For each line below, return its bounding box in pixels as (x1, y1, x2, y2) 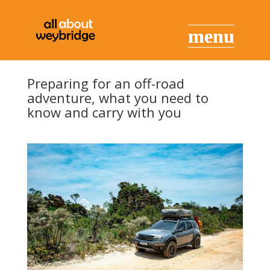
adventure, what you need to (27, 89, 209, 107)
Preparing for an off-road (27, 74, 184, 92)
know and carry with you (27, 103, 181, 121)
